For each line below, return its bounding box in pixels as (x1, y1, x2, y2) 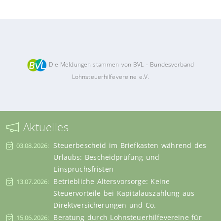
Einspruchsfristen (53, 164, 113, 174)
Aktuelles (19, 119, 69, 135)
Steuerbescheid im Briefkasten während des (53, 140, 207, 150)
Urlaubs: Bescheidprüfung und (53, 152, 160, 162)
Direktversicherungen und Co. (53, 200, 156, 210)
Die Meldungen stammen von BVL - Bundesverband (47, 60, 194, 69)
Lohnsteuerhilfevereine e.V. (72, 72, 149, 80)
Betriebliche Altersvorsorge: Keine (53, 176, 170, 186)
